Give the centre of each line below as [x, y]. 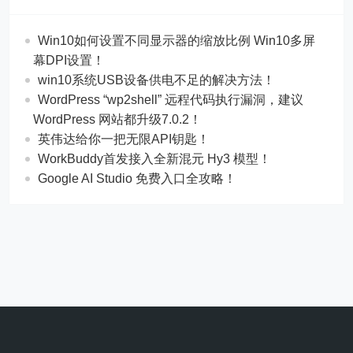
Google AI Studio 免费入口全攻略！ [137, 179]
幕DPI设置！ [69, 61]
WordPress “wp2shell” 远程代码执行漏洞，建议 [171, 100]
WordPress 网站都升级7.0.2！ [118, 120]
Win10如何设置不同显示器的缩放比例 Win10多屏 [177, 41]
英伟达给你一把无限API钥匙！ [124, 139]
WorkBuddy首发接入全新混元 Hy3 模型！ [155, 159]
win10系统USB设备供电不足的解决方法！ [157, 80]
